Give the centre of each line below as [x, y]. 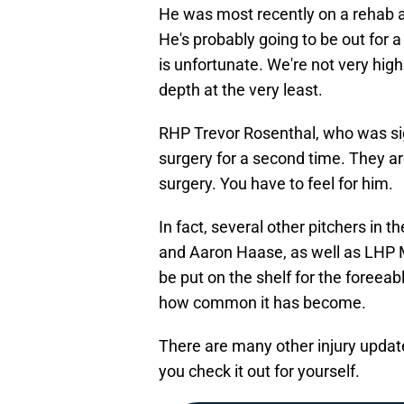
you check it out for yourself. [259, 372]
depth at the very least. [241, 90]
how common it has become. [262, 303]
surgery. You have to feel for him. [276, 184]
